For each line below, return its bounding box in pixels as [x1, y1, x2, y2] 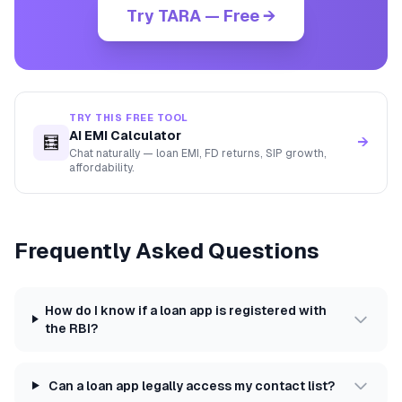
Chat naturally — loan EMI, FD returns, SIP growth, [69, 146, 327, 160]
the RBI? [44, 320, 98, 336]
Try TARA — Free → [127, 5, 275, 25]
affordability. [69, 161, 135, 174]
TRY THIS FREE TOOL [69, 111, 188, 123]
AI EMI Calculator [69, 127, 181, 143]
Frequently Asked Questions [14, 238, 319, 263]
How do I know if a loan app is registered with [44, 302, 327, 318]
